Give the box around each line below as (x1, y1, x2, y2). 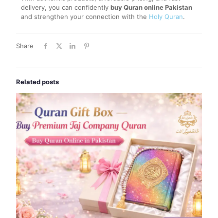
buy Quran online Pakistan (110, 3, 192, 11)
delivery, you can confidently (21, 3, 110, 11)
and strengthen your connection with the (21, 12, 149, 20)
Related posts (16, 77, 59, 86)
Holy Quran (149, 12, 183, 20)
